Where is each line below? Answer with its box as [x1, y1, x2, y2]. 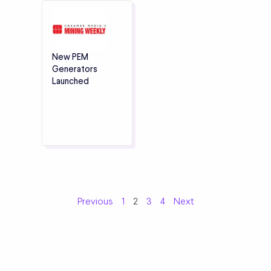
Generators [52, 63, 97, 76]
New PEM [52, 51, 88, 64]
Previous [77, 195, 113, 208]
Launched [52, 75, 89, 88]
